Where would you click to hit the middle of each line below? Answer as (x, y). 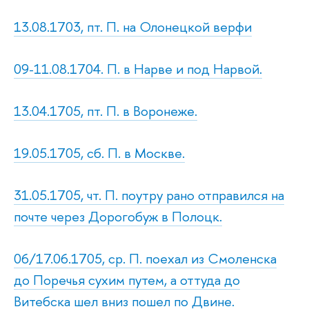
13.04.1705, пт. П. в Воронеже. (106, 110)
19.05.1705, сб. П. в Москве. (99, 152)
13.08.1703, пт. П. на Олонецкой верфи (133, 26)
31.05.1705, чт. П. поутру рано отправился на (149, 195)
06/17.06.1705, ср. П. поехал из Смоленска (145, 258)
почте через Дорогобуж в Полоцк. (118, 216)
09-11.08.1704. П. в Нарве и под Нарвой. (138, 68)
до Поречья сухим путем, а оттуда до (127, 279)
